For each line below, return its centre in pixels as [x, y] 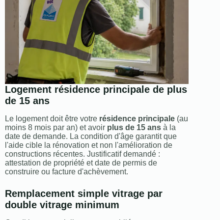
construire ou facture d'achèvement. [67, 171]
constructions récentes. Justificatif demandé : [82, 154]
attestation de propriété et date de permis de [81, 163]
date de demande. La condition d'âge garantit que [91, 136]
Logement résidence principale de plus [96, 89]
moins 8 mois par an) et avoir [56, 127]
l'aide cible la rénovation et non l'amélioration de [89, 145]
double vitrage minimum [62, 205]
